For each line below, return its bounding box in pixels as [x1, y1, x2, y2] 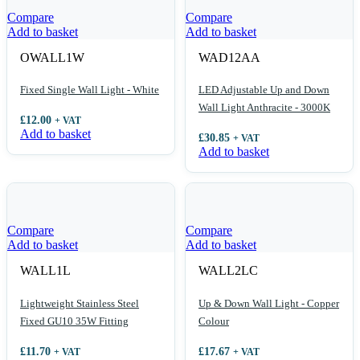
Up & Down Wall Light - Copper [198, 297, 339, 309]
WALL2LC [198, 264, 258, 278]
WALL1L [20, 264, 71, 278]
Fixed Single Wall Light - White [20, 84, 159, 96]
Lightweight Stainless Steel [20, 297, 139, 309]
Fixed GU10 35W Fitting [20, 314, 129, 327]
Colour [198, 314, 229, 327]
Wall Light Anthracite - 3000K [198, 101, 330, 114]
